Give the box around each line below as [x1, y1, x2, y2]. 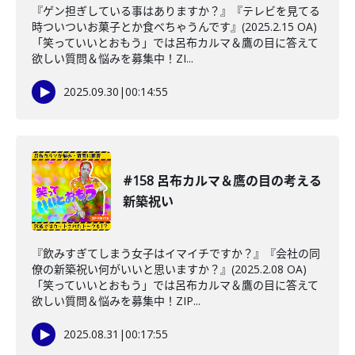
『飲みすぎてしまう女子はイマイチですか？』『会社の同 [32, 246, 320, 261]
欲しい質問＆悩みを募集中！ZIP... [32, 293, 200, 308]
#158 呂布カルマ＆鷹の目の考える [123, 172, 322, 189]
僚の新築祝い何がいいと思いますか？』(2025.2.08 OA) [32, 261, 307, 277]
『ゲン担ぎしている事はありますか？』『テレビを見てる [32, 3, 320, 18]
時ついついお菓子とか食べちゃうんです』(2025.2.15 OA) [32, 19, 317, 34]
